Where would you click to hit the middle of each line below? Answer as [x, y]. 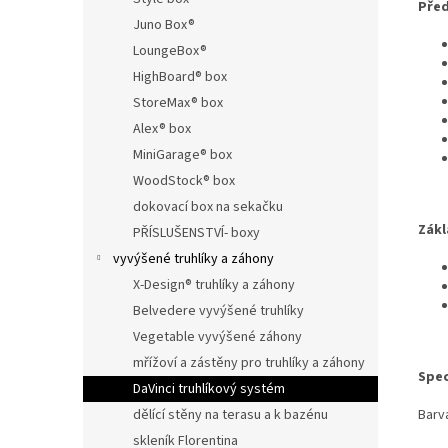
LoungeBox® [170, 50]
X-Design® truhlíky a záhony [214, 284]
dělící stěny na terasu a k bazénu [230, 414]
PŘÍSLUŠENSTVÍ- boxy [196, 232]
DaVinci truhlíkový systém [209, 388]
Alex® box [162, 128]
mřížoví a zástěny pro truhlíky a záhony [249, 362]
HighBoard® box [180, 76]
